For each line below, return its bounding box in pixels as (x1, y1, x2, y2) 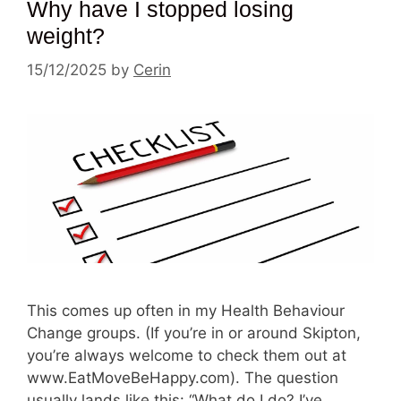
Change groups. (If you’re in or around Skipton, (27, 323, 361, 342)
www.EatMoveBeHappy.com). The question (27, 368, 338, 387)
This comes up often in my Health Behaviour (27, 301, 345, 320)
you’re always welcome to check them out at (27, 346, 346, 364)
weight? (27, 22, 105, 48)
